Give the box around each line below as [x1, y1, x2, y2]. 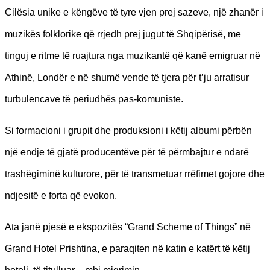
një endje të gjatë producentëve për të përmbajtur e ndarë [5, 146, 249, 157]
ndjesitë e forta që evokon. [5, 190, 117, 201]
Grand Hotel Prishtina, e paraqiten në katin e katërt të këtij [5, 243, 250, 254]
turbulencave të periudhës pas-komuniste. [5, 93, 183, 104]
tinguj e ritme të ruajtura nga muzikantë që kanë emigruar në [5, 50, 260, 61]
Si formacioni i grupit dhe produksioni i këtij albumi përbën [5, 125, 252, 136]
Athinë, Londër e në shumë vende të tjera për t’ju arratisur [5, 72, 249, 83]
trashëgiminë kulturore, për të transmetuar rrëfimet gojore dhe [5, 168, 265, 179]
